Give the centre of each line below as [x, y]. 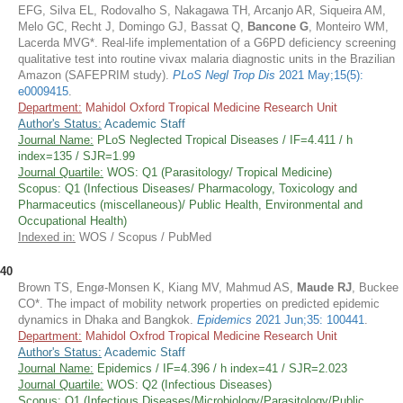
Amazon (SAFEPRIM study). [95, 75]
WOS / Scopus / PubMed [143, 237]
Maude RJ [324, 287]
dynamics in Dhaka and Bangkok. [106, 320]
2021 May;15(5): [319, 75]
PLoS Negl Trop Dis [224, 75]
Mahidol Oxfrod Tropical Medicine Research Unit [210, 336]
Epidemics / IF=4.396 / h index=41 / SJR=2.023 [220, 368]
